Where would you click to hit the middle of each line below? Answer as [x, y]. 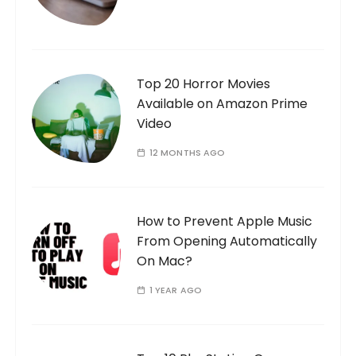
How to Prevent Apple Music [225, 221]
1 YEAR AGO [176, 290]
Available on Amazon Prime [222, 103]
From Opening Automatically [227, 241]
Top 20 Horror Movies [204, 83]
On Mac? [165, 261]
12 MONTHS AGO [187, 152]
